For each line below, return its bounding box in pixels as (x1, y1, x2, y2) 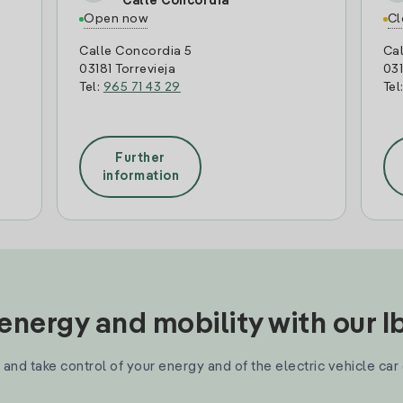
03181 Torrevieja (79, 63, 176, 76)
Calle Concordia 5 (79, 45, 193, 58)
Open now (84, 13, 148, 25)
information (102, 169, 180, 183)
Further (115, 151, 166, 165)
